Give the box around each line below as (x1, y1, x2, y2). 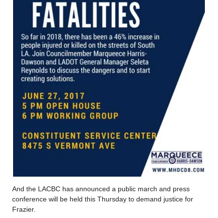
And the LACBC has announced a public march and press (12, 184, 190, 193)
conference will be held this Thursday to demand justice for (12, 195, 193, 203)
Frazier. (12, 205, 36, 213)
